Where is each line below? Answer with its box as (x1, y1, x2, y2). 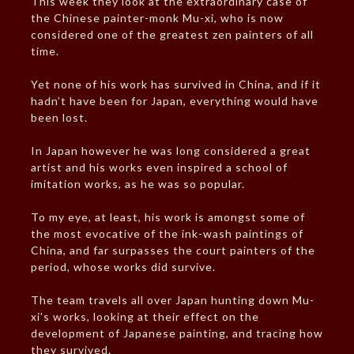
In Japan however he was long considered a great (30, 144, 311, 158)
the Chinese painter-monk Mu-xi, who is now (30, 11, 284, 25)
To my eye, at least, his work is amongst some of (30, 210, 305, 224)
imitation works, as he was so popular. (30, 177, 245, 191)
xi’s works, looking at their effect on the (30, 310, 259, 324)
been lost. (30, 111, 88, 125)
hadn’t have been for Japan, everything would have (30, 94, 318, 108)
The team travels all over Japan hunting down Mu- (30, 293, 314, 307)
